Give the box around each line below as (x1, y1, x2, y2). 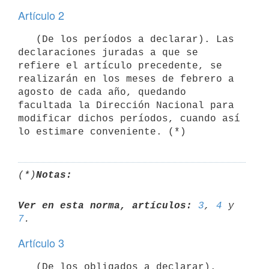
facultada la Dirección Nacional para (18, 100, 234, 111)
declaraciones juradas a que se (18, 47, 198, 58)
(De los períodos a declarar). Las (18, 34, 36, 45)
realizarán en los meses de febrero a (18, 73, 234, 85)
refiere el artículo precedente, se (18, 60, 222, 71)
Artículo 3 (18, 235, 64, 250)
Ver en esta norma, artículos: (18, 200, 192, 211)
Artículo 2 (18, 7, 64, 23)
